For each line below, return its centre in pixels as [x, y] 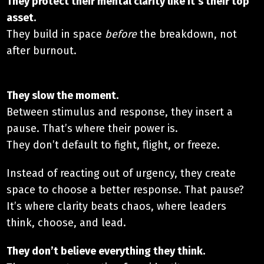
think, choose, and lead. [67, 222]
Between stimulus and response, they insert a [120, 112]
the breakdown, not [187, 34]
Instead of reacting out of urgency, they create [121, 173]
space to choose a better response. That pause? [126, 189]
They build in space [56, 34]
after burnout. [42, 50]
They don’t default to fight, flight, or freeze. [113, 145]
